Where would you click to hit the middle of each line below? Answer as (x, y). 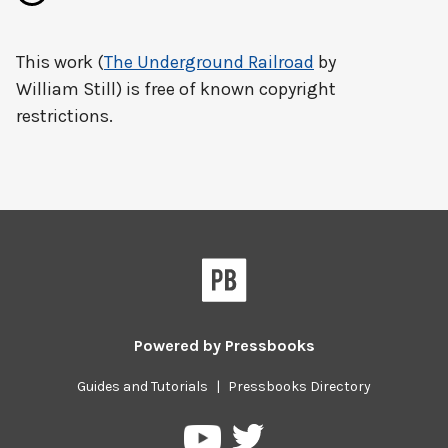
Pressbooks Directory (299, 386)
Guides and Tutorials (142, 386)
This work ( (60, 62)
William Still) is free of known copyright (176, 89)
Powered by (179, 345)
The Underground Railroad (209, 62)
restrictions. (64, 116)
